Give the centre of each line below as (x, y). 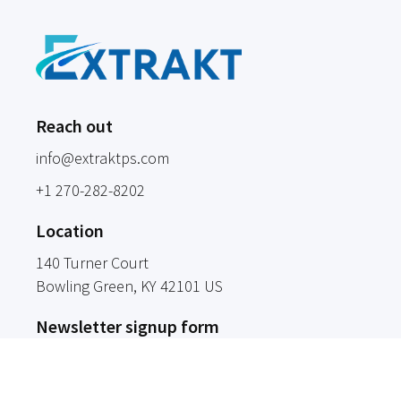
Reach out (74, 126)
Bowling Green (85, 286)
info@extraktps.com (102, 158)
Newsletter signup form (128, 327)
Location (70, 231)
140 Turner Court (92, 263)
